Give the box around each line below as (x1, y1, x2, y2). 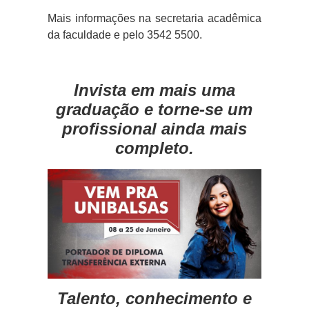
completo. (114, 139, 194, 158)
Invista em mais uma (73, 81, 235, 100)
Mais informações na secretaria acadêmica (47, 12, 262, 25)
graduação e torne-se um (56, 100, 253, 119)
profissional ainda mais (61, 119, 247, 139)
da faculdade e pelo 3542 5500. (47, 29, 202, 41)
